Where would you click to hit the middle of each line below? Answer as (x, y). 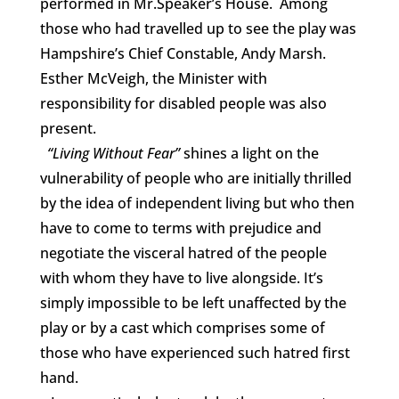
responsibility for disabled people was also (183, 103)
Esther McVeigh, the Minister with (153, 78)
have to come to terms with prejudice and (180, 228)
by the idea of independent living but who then (197, 203)
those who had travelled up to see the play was (198, 28)
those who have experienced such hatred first (195, 352)
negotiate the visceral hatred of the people (183, 252)
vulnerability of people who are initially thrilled (195, 178)
